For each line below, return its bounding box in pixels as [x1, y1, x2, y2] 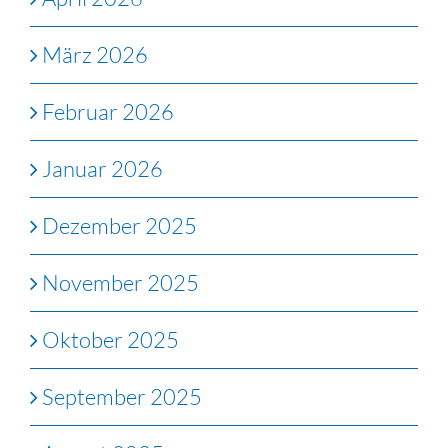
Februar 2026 [42, 97, 174, 125]
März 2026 [42, 40, 148, 68]
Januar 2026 [42, 154, 163, 182]
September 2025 [42, 382, 202, 410]
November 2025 [42, 268, 199, 296]
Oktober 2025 [42, 325, 179, 353]
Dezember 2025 [42, 211, 197, 239]
